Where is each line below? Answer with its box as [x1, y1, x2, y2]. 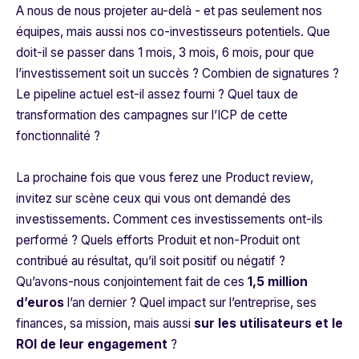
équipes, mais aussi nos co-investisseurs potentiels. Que [16, 24, 330, 40]
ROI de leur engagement [16, 337, 167, 353]
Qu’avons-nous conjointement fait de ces [16, 274, 248, 290]
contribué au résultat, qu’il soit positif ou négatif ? [16, 253, 285, 269]
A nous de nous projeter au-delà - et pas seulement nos [16, 3, 322, 19]
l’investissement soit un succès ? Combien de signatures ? [16, 66, 339, 82]
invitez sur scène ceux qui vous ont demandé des [16, 191, 291, 207]
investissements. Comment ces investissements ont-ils [16, 212, 323, 228]
